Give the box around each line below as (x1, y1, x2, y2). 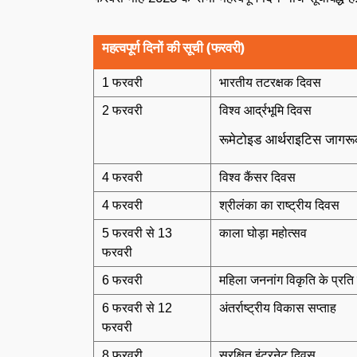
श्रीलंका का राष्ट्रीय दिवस (219, 198, 339, 212)
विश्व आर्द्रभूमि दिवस (219, 104, 312, 117)
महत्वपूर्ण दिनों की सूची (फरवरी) (102, 40, 245, 56)
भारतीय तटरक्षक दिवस (219, 76, 321, 89)
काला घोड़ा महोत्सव (219, 226, 307, 240)
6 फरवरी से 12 (102, 301, 172, 315)
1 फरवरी (102, 76, 143, 89)
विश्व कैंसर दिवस (219, 171, 296, 184)
